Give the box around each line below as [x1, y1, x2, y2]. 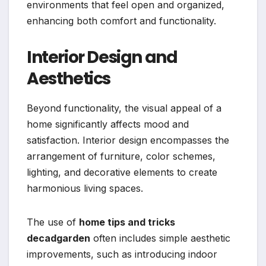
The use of [27, 216, 79, 228]
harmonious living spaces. [27, 182, 143, 194]
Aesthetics [27, 67, 110, 91]
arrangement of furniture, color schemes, [27, 150, 216, 162]
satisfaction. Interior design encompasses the [27, 134, 229, 146]
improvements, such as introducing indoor [27, 248, 217, 260]
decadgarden [27, 232, 90, 244]
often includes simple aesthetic [90, 232, 230, 244]
